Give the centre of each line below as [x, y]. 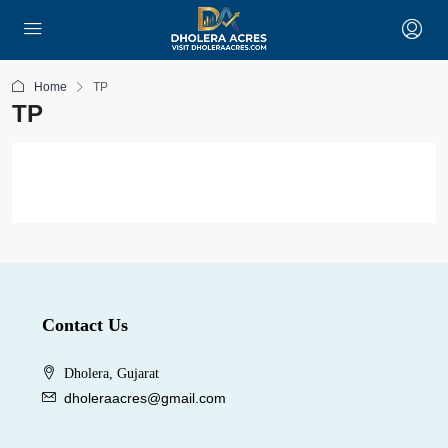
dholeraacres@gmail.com [145, 398]
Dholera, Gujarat [111, 373]
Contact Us [85, 325]
